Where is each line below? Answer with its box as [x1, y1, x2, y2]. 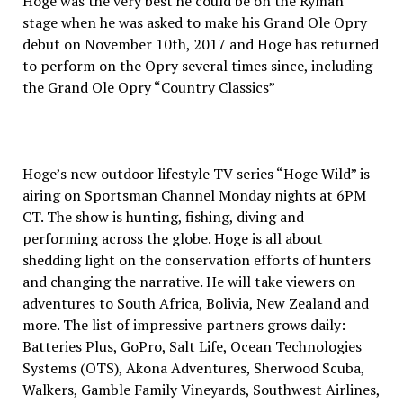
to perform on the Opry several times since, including [22, 56, 372, 76]
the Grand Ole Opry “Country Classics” [22, 77, 275, 97]
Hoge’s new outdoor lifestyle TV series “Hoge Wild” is [22, 164, 370, 184]
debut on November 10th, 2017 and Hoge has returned [22, 34, 379, 54]
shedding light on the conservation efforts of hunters [22, 250, 371, 270]
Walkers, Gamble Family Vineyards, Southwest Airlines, [22, 380, 380, 399]
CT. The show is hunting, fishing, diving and [22, 207, 304, 227]
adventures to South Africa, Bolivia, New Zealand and [22, 293, 369, 313]
